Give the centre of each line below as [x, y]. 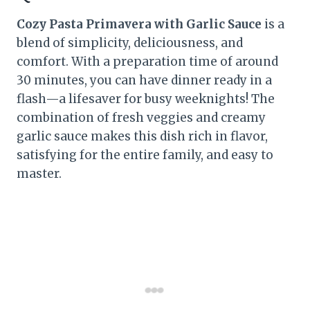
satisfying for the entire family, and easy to [145, 155]
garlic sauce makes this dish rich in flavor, [142, 137]
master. [39, 174]
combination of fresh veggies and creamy [141, 118]
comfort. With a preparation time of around [147, 62]
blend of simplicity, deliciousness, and [130, 43]
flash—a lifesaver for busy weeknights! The [146, 99]
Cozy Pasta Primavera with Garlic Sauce [139, 25]
